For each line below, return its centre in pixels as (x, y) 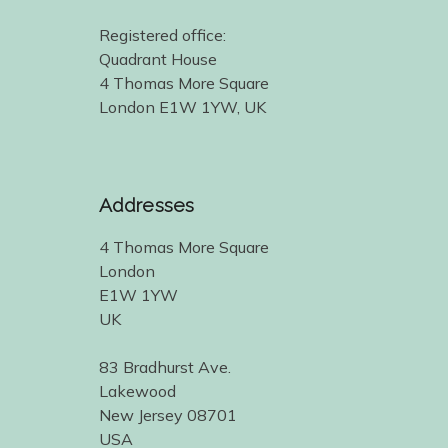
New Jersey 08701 (168, 414)
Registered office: (162, 34)
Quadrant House (158, 58)
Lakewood (137, 390)
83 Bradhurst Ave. (165, 366)
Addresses (146, 204)
